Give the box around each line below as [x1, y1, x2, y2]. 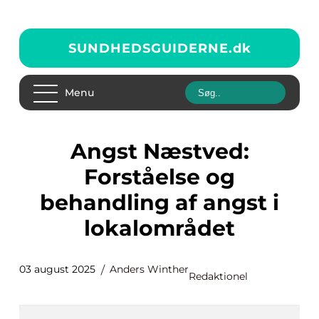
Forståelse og [84, 164, 235, 190]
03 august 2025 [19, 263, 95, 276]
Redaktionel [189, 270, 248, 283]
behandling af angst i [40, 189, 279, 216]
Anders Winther [110, 263, 189, 276]
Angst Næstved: [70, 138, 87, 164]
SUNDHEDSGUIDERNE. [68, 40, 233, 56]
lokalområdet [84, 215, 235, 241]
